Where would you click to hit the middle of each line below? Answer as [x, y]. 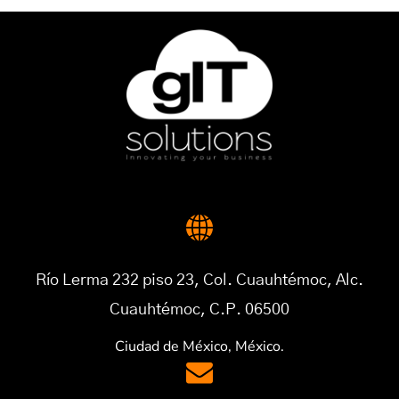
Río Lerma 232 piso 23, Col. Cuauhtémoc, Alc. [199, 281]
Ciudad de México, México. [199, 347]
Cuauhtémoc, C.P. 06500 [199, 310]
